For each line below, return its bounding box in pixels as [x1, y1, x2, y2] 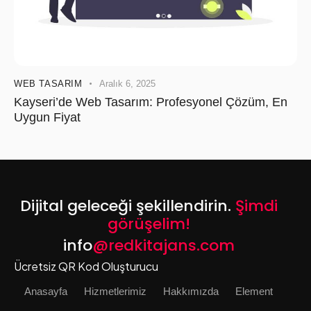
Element [235, 285, 273, 298]
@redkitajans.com [92, 235, 235, 257]
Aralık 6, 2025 [99, 78, 156, 90]
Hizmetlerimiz [84, 285, 146, 298]
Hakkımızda [163, 285, 219, 298]
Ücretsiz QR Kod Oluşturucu [14, 259, 158, 274]
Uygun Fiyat [14, 110, 81, 125]
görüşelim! [107, 213, 190, 235]
